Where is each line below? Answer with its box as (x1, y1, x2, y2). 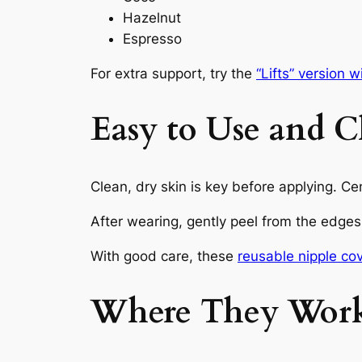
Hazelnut (123, 10, 181, 27)
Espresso (123, 31, 182, 48)
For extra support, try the (90, 65, 256, 82)
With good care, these (90, 247, 238, 264)
